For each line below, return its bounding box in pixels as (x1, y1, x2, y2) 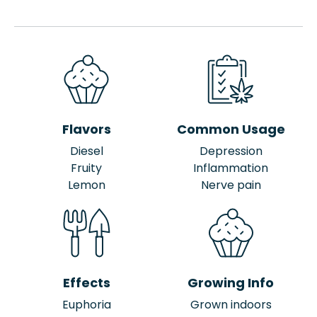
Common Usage (176, 120, 285, 138)
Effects (62, 274, 110, 292)
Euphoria (62, 296, 111, 313)
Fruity (71, 160, 102, 176)
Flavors (62, 120, 111, 138)
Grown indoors (190, 296, 272, 313)
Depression (199, 143, 263, 159)
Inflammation (193, 160, 268, 176)
